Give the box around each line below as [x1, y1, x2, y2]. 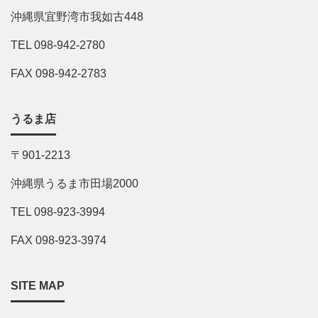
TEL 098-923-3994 [11, 206, 105, 219]
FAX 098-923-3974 [11, 234, 106, 247]
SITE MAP [11, 280, 65, 292]
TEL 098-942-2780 [11, 39, 105, 52]
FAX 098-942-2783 [11, 67, 106, 80]
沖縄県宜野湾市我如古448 [11, 11, 143, 23]
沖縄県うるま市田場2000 [11, 177, 138, 190]
